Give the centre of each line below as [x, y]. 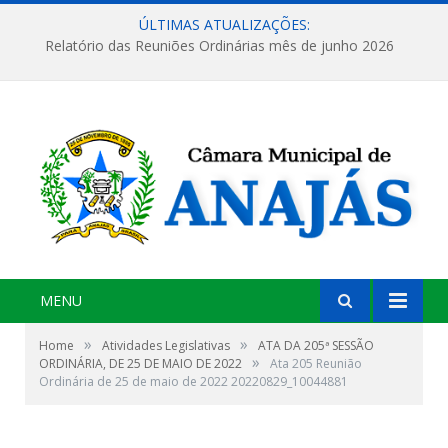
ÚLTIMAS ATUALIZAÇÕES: [224, 24]
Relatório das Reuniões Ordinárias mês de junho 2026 [219, 46]
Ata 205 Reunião [316, 364]
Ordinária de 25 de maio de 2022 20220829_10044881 [193, 382]
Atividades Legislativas [166, 346]
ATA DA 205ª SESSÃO [316, 346]
